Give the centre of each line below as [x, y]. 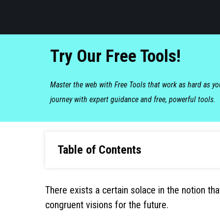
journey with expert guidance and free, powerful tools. [133, 99]
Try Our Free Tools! [115, 56]
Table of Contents [99, 150]
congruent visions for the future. [107, 205]
